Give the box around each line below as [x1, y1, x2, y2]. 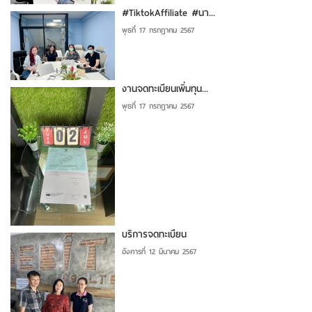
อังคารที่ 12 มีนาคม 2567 [122, 244, 196, 258]
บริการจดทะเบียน [122, 226, 187, 242]
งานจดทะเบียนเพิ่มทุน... [122, 80, 208, 97]
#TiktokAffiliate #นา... [122, 4, 215, 21]
